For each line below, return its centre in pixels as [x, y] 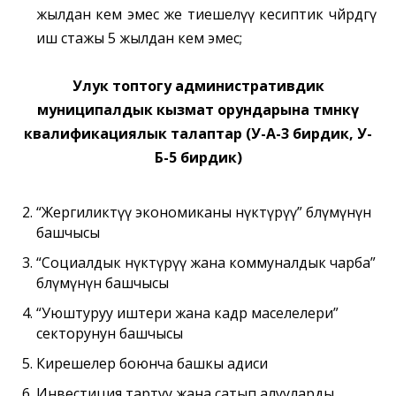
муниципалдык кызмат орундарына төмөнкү [198, 109]
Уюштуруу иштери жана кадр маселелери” [190, 312]
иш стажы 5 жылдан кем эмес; [139, 38]
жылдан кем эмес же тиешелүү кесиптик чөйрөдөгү [206, 14]
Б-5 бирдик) [198, 157]
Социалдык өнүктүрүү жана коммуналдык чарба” [208, 262]
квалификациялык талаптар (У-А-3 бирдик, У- [198, 133]
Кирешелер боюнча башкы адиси [152, 364]
